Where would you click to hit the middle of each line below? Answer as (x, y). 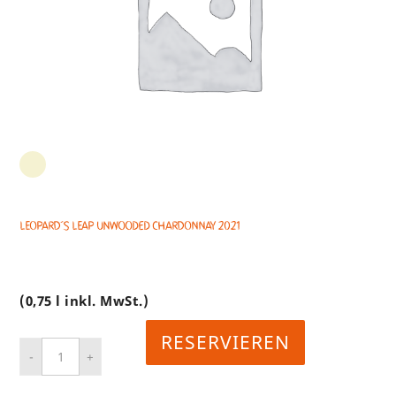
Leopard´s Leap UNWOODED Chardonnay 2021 (130, 225)
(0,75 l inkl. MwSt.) (84, 301)
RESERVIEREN (225, 343)
